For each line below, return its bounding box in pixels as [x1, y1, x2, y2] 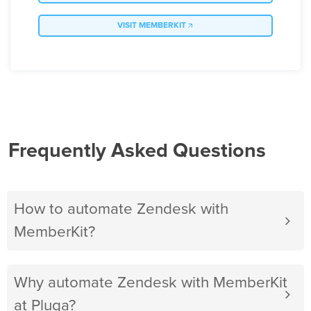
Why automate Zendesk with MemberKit [14, 275, 287, 292]
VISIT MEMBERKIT [117, 22, 186, 31]
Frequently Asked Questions [8, 141, 266, 162]
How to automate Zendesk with [14, 201, 228, 218]
